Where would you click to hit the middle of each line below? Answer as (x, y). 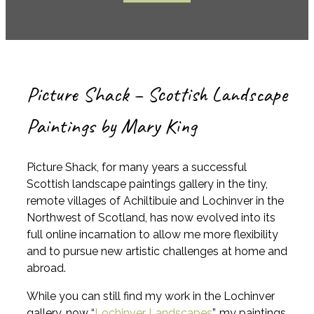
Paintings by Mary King (112, 125)
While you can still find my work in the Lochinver (151, 296)
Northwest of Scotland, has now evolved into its (151, 217)
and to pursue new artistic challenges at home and (157, 251)
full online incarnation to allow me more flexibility (152, 234)
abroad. (46, 268)
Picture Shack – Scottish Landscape (157, 94)
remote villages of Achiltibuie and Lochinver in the (155, 200)
